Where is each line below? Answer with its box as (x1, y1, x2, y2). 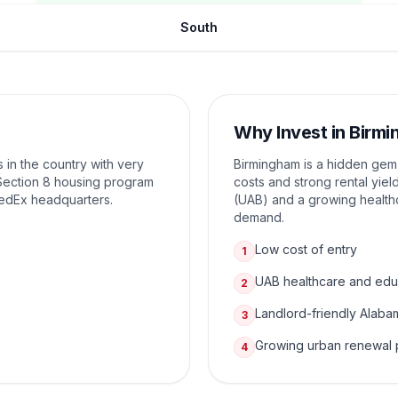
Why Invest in (234, 122, 349, 143)
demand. (234, 210, 284, 225)
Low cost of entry (255, 242, 357, 257)
